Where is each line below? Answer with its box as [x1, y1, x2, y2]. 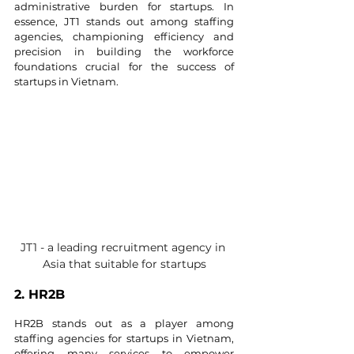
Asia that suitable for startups [42, 257, 206, 272]
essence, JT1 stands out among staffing [14, 15, 234, 28]
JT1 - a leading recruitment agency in [20, 240, 228, 255]
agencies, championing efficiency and [14, 30, 234, 43]
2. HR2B [14, 287, 65, 303]
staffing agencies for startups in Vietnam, [14, 332, 234, 345]
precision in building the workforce [14, 45, 234, 58]
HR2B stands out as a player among [14, 317, 234, 330]
